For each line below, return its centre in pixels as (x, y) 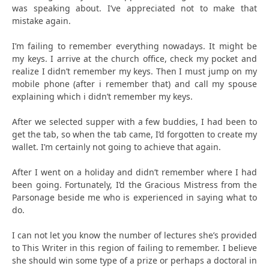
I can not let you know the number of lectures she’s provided (134, 235)
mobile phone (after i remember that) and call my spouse (134, 83)
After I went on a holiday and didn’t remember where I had (134, 172)
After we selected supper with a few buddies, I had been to (134, 121)
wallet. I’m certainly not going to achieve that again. (116, 147)
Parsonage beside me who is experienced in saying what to (134, 197)
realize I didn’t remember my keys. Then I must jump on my (134, 71)
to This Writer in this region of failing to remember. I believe (134, 247)
